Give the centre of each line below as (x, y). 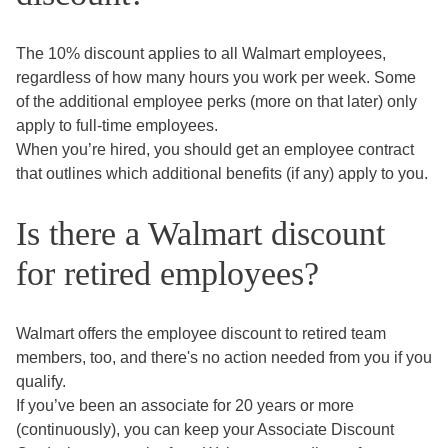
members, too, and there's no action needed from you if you (224, 358)
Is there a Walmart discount (200, 233)
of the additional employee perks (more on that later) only (216, 101)
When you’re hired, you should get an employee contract (215, 149)
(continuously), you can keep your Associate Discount (205, 430)
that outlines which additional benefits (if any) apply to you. (222, 173)
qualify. (41, 382)
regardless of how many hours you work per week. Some (216, 77)
